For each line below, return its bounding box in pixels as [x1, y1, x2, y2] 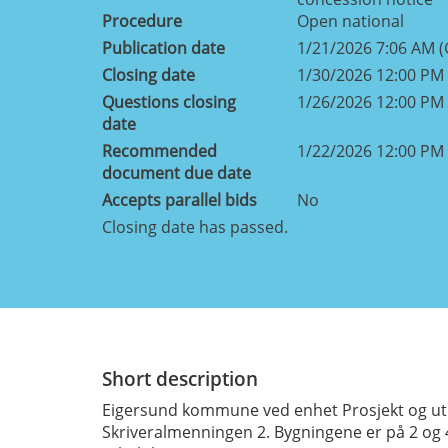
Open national [297, 9, 404, 32]
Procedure [102, 9, 182, 32]
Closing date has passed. [102, 215, 288, 238]
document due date [102, 161, 251, 184]
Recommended [102, 139, 217, 162]
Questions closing [102, 90, 236, 113]
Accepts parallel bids [102, 188, 257, 211]
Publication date [102, 36, 225, 59]
